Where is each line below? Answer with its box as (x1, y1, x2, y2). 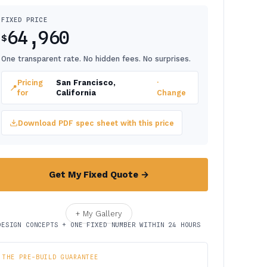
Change (157, 88, 187, 97)
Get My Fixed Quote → (49, 169, 149, 180)
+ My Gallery (76, 209, 122, 218)
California (55, 88, 96, 97)
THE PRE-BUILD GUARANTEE (2, 253, 98, 260)
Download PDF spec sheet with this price (18, 118, 174, 128)
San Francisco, (55, 78, 116, 87)
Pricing (17, 78, 43, 87)
